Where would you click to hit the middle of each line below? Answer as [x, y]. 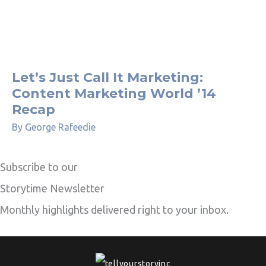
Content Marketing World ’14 [114, 94]
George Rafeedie [60, 127]
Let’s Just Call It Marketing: [107, 78]
